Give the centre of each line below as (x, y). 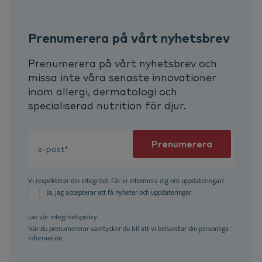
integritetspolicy (74, 217)
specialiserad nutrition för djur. (107, 106)
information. (46, 238)
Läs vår (39, 217)
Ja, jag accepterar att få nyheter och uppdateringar (119, 193)
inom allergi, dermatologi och (103, 92)
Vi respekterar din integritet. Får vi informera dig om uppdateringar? (126, 181)
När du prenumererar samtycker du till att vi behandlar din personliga (128, 229)
